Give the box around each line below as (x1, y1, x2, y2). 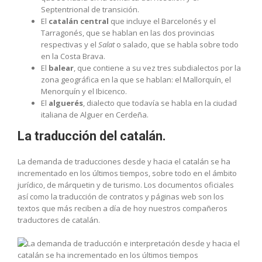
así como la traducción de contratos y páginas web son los (18, 191, 224, 202)
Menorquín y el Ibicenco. (41, 85, 127, 96)
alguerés (49, 97, 83, 108)
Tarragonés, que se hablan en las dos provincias (41, 27, 215, 38)
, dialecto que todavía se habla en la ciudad (83, 97, 237, 108)
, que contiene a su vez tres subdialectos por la (74, 62, 241, 73)
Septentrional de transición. (41, 4, 139, 15)
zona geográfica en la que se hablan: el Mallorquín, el (41, 74, 231, 85)
